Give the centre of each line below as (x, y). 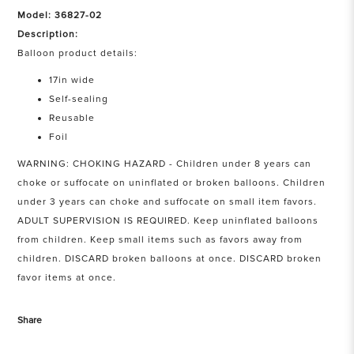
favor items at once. (67, 278)
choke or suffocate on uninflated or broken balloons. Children (172, 183)
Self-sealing (81, 100)
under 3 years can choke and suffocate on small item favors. (168, 202)
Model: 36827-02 (60, 16)
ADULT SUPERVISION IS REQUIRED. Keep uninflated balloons (168, 221)
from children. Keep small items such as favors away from (160, 240)
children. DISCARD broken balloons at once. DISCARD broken (170, 259)
